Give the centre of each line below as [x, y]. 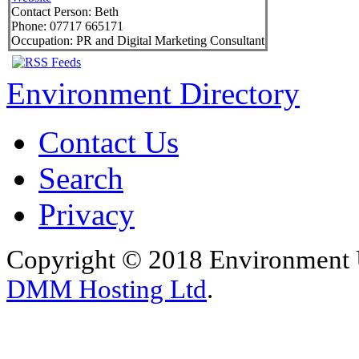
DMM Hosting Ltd [107, 290]
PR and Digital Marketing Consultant [169, 41]
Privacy [87, 215]
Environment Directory [153, 94]
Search [81, 179]
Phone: [29, 26]
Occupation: [42, 41]
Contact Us [109, 143]
